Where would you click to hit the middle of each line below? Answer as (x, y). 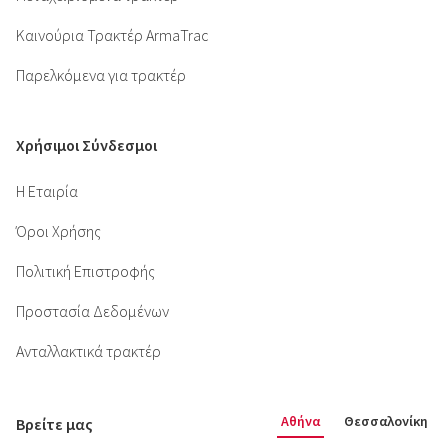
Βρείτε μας (54, 424)
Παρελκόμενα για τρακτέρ (101, 74)
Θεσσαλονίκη (386, 420)
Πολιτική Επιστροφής (85, 270)
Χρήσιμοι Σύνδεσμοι (86, 144)
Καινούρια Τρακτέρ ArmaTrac (112, 34)
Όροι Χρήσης (58, 230)
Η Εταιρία (47, 190)
